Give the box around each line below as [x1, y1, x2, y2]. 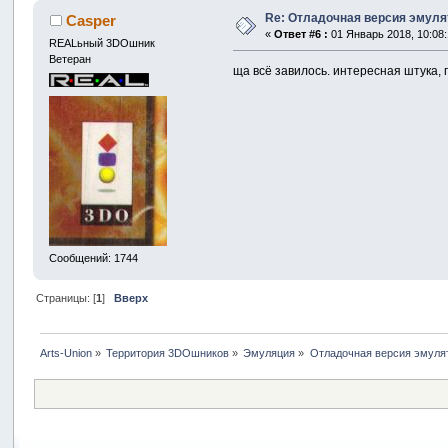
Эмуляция [243, 347, 296, 360]
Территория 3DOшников [106, 347, 229, 360]
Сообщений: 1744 [49, 251, 139, 264]
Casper [65, 12, 116, 30]
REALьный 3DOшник [49, 37, 156, 50]
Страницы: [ [35, 292, 96, 305]
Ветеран [49, 53, 92, 66]
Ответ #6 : [274, 28, 329, 41]
